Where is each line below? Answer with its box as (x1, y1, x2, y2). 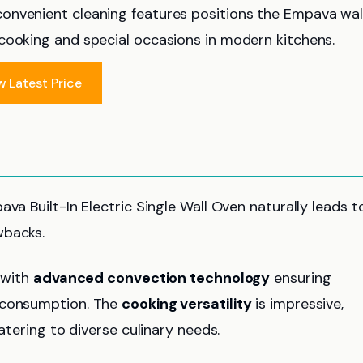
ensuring (270, 268, 331, 288)
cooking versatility (122, 294, 252, 314)
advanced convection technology (33, 268, 271, 288)
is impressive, (251, 294, 344, 314)
